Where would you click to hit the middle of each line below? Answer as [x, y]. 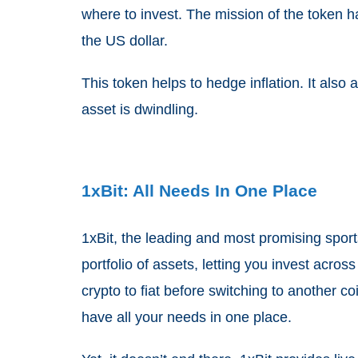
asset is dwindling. [140, 109]
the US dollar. [125, 41]
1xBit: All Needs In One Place [199, 191]
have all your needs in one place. [187, 317]
